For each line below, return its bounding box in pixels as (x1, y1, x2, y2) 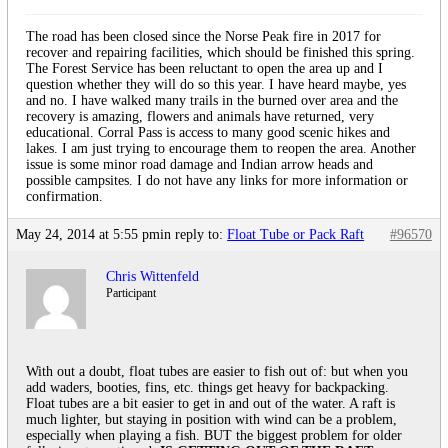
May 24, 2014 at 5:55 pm (16, 227, 161, 243)
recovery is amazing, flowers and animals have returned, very (26, 109, 375, 125)
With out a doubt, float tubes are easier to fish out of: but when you (26, 364, 409, 380)
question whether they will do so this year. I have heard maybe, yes (26, 77, 407, 93)
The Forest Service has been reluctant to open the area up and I (26, 61, 384, 77)
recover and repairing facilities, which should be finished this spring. (26, 45, 416, 61)
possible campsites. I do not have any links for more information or (26, 173, 409, 189)
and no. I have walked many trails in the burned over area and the (26, 93, 399, 109)
